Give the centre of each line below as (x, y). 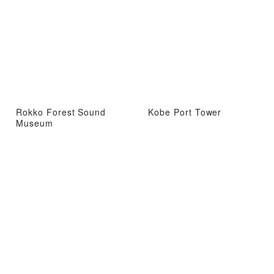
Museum (35, 123)
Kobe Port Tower (185, 112)
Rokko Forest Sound (61, 112)
